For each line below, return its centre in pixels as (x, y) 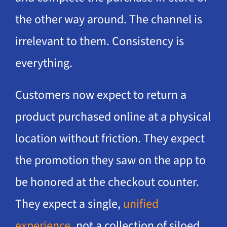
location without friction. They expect (110, 139)
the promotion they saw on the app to (110, 161)
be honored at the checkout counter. (107, 182)
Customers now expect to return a (101, 95)
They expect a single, (69, 204)
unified (141, 204)
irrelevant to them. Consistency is (99, 42)
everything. (44, 63)
